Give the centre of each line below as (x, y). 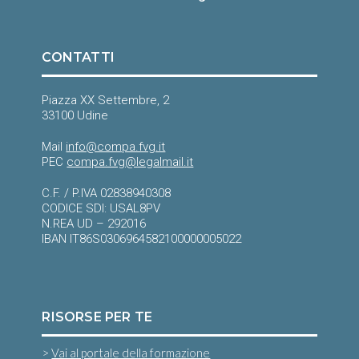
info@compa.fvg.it (116, 146)
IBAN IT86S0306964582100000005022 (142, 238)
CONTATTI (79, 57)
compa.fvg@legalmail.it (130, 161)
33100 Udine (75, 115)
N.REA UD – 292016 (94, 223)
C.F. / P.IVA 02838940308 (107, 193)
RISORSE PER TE (97, 317)
